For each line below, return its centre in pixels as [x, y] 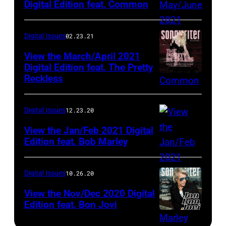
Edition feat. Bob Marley [76, 141]
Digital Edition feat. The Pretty [89, 67]
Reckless [44, 78]
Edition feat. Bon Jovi [71, 204]
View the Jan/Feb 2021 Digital [89, 130]
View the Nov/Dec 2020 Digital [90, 193]
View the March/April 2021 [82, 56]
